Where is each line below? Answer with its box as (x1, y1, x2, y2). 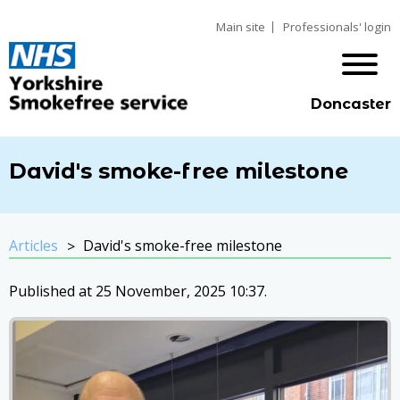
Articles (9, 236, 58, 255)
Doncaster (311, 96, 391, 112)
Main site (216, 19, 265, 35)
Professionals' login (283, 19, 391, 35)
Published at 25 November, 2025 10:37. (9, 281, 267, 301)
